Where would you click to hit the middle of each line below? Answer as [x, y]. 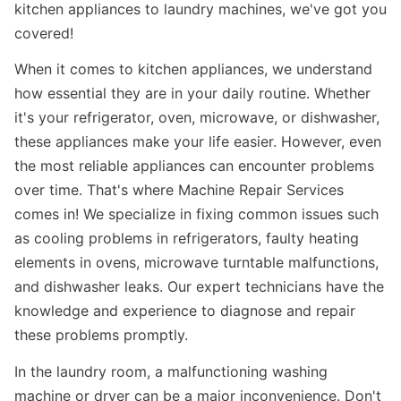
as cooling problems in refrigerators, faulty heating [187, 239]
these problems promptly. [101, 335]
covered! [44, 33]
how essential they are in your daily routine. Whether [192, 94]
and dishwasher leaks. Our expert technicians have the [199, 287]
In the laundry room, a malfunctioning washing [171, 371]
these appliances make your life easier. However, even [198, 142]
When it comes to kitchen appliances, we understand [193, 69]
